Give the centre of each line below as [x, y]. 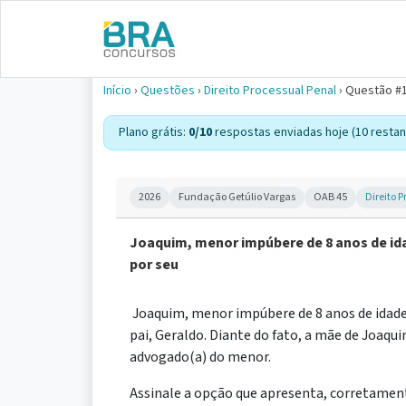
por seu [154, 265]
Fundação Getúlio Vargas [237, 197]
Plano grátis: [154, 132]
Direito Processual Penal [270, 91]
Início [117, 91]
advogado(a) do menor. [200, 357]
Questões [168, 91]
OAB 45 [330, 197]
